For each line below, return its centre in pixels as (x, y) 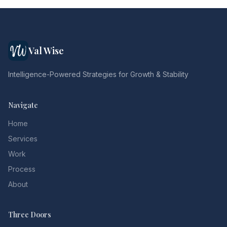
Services (23, 139)
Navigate (23, 105)
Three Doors (30, 215)
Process (22, 169)
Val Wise (46, 51)
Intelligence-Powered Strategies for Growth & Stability (98, 74)
